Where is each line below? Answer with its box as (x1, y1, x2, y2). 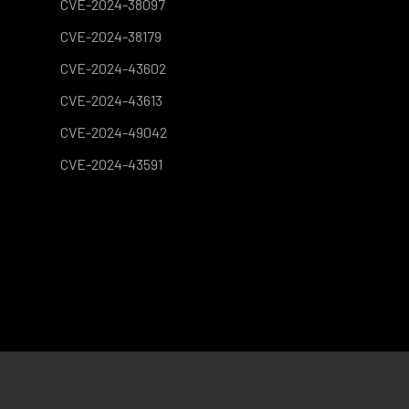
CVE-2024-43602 (60, 59, 166, 77)
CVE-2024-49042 (60, 123, 167, 141)
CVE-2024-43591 (60, 155, 163, 173)
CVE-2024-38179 (60, 27, 162, 45)
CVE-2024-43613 (60, 91, 163, 109)
